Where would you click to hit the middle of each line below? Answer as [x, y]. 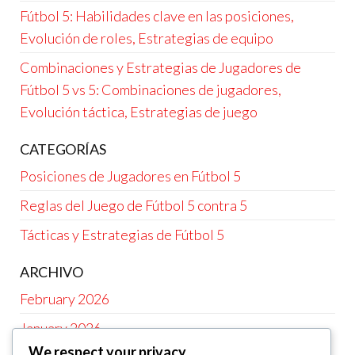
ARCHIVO [52, 271]
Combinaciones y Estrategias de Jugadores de [160, 67]
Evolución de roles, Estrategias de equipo [147, 38]
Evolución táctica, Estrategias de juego [139, 111]
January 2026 [61, 328]
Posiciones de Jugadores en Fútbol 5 [130, 176]
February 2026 [65, 298]
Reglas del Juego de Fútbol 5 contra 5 [134, 205]
